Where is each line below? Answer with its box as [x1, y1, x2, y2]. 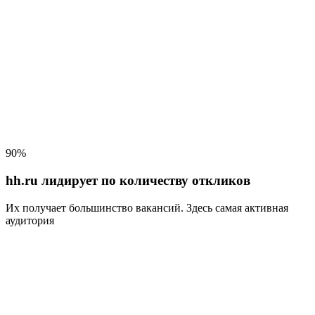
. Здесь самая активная [181, 201, 288, 214]
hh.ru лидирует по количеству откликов [6, 172, 250, 188]
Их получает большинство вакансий [6, 201, 181, 214]
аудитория [6, 214, 54, 226]
